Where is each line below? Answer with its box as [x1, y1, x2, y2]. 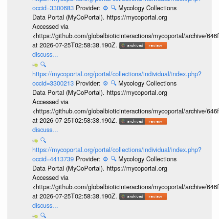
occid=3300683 [32, 2, 76, 12]
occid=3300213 [32, 78, 76, 88]
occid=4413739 [32, 153, 76, 163]
